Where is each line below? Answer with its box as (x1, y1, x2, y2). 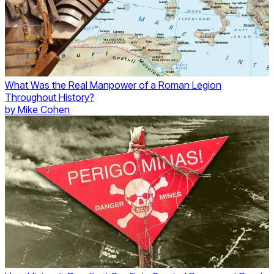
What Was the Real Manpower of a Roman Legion (5, 79, 221, 92)
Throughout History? (5, 91, 94, 104)
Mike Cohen (18, 103, 70, 116)
